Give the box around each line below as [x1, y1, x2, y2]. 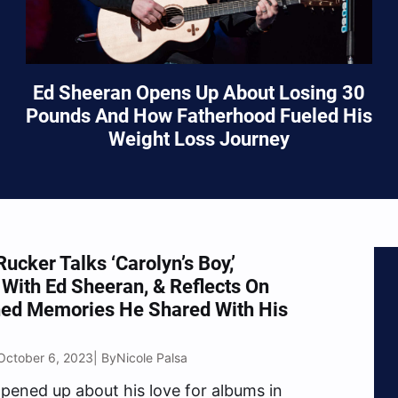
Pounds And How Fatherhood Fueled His [25, 105, 372, 128]
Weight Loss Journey [107, 128, 290, 151]
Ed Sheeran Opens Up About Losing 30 [32, 82, 365, 105]
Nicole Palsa [116, 349, 188, 365]
